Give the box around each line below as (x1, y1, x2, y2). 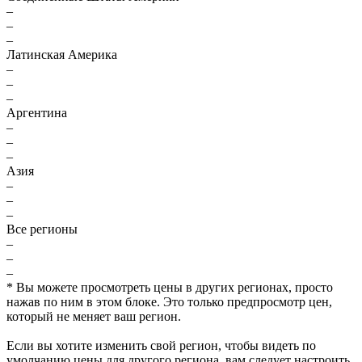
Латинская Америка (6, 48, 117, 61)
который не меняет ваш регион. (6, 309, 181, 323)
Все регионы (6, 222, 78, 236)
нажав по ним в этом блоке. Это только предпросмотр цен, (6, 295, 332, 309)
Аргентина (6, 106, 67, 120)
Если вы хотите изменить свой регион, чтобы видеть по (6, 339, 316, 352)
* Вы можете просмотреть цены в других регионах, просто (6, 280, 333, 294)
